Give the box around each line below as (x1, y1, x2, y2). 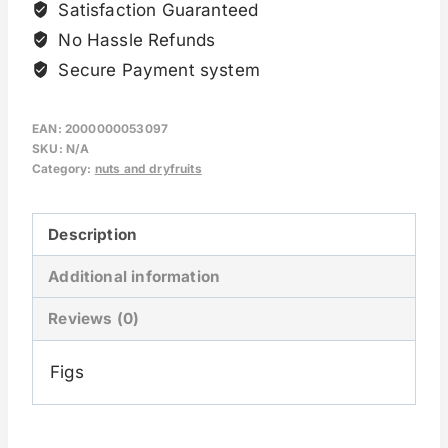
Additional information (48, 266, 221, 286)
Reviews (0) (48, 309, 140, 329)
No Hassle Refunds (53, 29, 216, 50)
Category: (32, 160, 95, 176)
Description (48, 224, 138, 244)
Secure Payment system (53, 59, 260, 80)
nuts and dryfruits (94, 160, 202, 176)
